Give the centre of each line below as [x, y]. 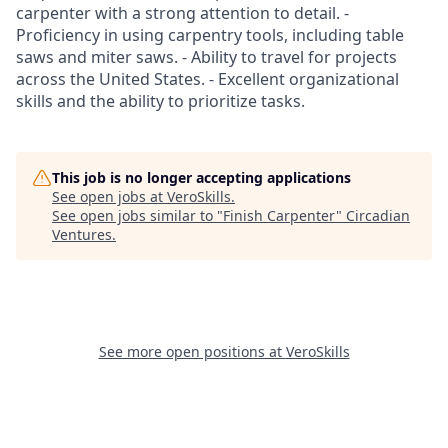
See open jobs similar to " [137, 215]
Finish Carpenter [279, 215]
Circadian [378, 215]
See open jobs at [109, 196]
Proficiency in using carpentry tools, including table [210, 35]
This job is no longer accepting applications [201, 177]
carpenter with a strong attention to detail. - [182, 13]
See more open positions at [192, 351]
